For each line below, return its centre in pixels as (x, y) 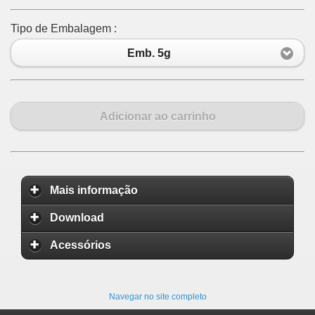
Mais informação (94, 190)
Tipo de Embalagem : (64, 28)
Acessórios (81, 245)
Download (77, 218)
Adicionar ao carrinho (157, 116)
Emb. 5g (149, 53)
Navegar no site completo (157, 296)
